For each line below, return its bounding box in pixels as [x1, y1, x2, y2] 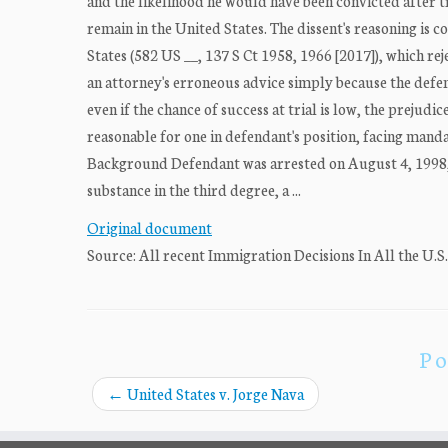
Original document [87, 217, 212, 238]
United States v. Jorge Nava [124, 383, 304, 404]
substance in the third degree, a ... [87, 179, 301, 200]
